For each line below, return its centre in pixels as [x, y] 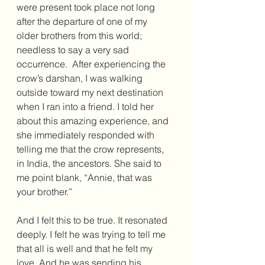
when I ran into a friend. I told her [86, 107]
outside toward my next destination [91, 93]
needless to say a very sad [74, 50]
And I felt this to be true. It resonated [93, 220]
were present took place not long [87, 7]
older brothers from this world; [80, 36]
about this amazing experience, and [94, 121]
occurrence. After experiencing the [92, 64]
